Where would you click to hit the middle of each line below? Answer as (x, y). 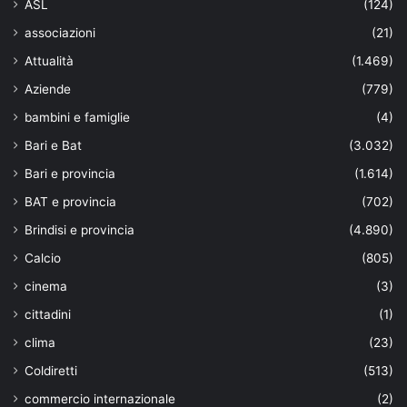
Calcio (43, 258)
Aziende (48, 89)
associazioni (60, 33)
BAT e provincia (70, 202)
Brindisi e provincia (79, 230)
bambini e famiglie (77, 117)
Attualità (49, 61)
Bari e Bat (53, 145)
